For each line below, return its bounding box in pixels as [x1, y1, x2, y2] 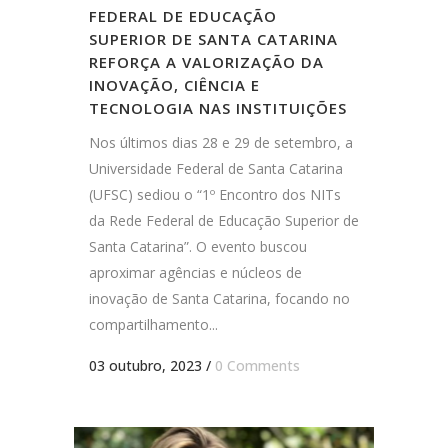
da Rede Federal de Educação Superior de [89, 211, 359, 231]
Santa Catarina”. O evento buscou [89, 237, 307, 257]
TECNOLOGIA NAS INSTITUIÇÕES [89, 98, 347, 119]
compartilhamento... [89, 315, 218, 335]
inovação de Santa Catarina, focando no [89, 289, 350, 309]
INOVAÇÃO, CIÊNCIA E [89, 75, 260, 96]
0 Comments [215, 356, 300, 376]
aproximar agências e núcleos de [89, 263, 302, 283]
